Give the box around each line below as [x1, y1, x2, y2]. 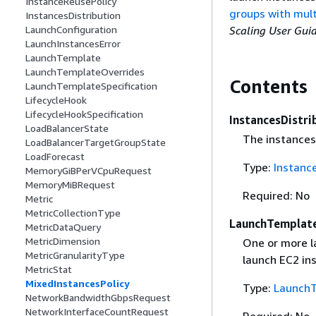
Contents [229, 75, 308, 97]
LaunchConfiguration [25, 23, 117, 36]
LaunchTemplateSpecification [25, 80, 157, 92]
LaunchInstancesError [25, 37, 121, 50]
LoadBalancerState [25, 122, 109, 135]
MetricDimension [25, 235, 100, 248]
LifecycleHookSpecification [25, 108, 143, 121]
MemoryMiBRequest [25, 178, 115, 191]
